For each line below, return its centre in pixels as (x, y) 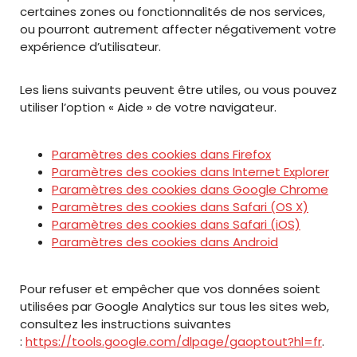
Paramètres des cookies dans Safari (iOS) (176, 224)
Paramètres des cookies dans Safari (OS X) (180, 207)
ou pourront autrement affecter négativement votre (178, 29)
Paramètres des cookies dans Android (165, 242)
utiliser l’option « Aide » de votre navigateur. (148, 107)
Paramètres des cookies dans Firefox (161, 154)
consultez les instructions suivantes (126, 324)
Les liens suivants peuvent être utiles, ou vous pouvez (178, 90)
